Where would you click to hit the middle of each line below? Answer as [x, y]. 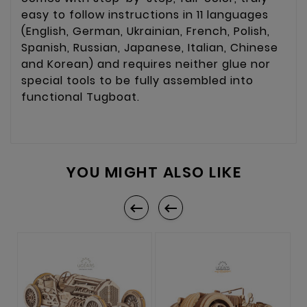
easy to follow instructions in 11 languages [145, 15]
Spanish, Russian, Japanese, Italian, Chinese [150, 48]
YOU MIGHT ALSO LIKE [153, 172]
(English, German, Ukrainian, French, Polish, [146, 32]
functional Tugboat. [81, 97]
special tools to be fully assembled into [137, 81]
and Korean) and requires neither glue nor [146, 64]
